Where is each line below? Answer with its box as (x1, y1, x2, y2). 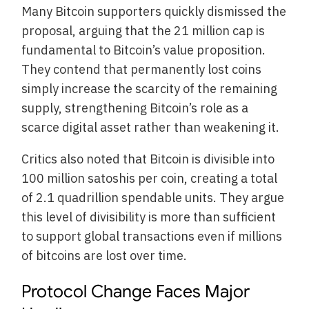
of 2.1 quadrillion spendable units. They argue (21, 189, 285, 206)
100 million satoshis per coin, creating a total (21, 170, 278, 186)
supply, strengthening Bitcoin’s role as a (21, 99, 249, 116)
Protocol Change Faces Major (21, 280, 250, 302)
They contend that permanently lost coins (21, 61, 262, 77)
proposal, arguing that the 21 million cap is (21, 22, 266, 39)
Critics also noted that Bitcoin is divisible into (21, 150, 275, 167)
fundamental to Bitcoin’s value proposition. (21, 41, 266, 58)
